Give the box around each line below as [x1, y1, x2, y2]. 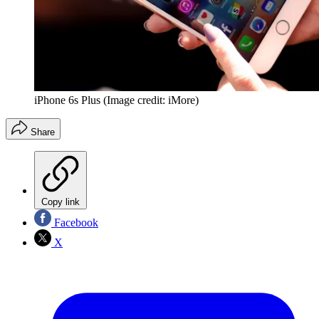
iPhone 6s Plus [34, 94, 100, 107]
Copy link [41, 197, 80, 208]
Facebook [51, 216, 98, 229]
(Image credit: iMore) [103, 94, 199, 107]
